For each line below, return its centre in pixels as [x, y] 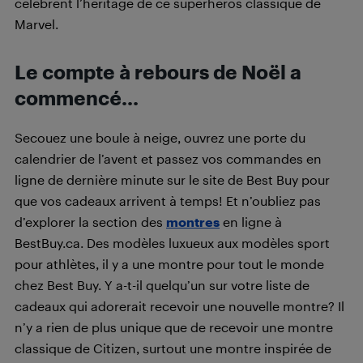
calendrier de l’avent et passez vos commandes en [168, 158]
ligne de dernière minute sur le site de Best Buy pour [172, 179]
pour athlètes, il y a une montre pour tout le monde [169, 263]
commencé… [77, 98]
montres [193, 221]
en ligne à [252, 221]
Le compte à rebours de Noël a [158, 72]
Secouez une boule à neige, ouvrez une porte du [160, 137]
